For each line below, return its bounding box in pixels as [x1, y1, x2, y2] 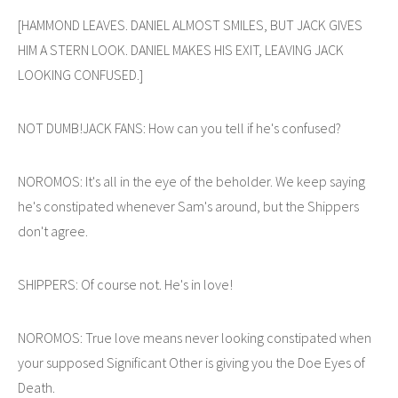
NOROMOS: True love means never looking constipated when [18, 328, 371, 346]
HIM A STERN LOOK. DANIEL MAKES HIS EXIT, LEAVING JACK [18, 40, 344, 59]
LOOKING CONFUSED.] [18, 65, 143, 84]
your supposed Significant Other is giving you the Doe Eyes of [18, 353, 365, 371]
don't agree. [18, 221, 88, 240]
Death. [18, 378, 55, 396]
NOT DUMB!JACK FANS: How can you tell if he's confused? [18, 118, 341, 137]
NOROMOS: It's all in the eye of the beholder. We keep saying [18, 171, 365, 190]
